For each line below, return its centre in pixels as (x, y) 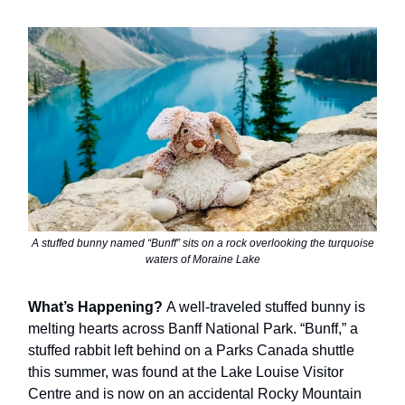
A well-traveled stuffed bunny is (266, 307)
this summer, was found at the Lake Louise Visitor (186, 372)
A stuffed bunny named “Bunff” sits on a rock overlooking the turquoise (202, 244)
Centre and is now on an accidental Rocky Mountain (195, 394)
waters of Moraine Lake (202, 260)
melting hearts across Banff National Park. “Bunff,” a (193, 329)
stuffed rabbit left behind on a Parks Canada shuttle (191, 351)
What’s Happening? (97, 307)
